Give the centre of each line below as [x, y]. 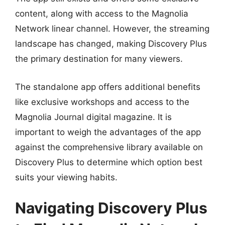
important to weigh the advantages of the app [108, 132]
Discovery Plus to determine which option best [109, 162]
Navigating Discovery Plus [111, 208]
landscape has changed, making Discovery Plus [111, 44]
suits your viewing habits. [66, 177]
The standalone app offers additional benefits [108, 87]
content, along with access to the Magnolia [102, 14]
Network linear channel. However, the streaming [112, 29]
